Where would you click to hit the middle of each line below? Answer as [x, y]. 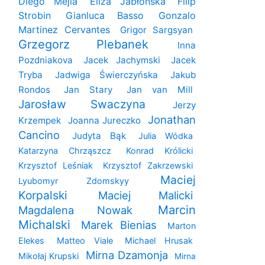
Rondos [34, 90]
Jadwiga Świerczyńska [106, 75]
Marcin [177, 210]
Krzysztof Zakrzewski [148, 166]
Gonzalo [177, 16]
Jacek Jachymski [122, 60]
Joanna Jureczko [104, 121]
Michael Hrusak [159, 241]
